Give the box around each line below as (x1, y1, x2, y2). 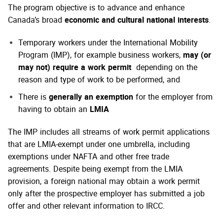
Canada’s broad (8, 15, 65, 27)
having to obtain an (18, 104, 90, 115)
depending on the (133, 63, 197, 74)
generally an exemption (48, 92, 136, 103)
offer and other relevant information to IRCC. (8, 201, 165, 212)
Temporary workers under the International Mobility (18, 38, 198, 49)
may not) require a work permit (18, 63, 134, 74)
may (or (183, 50, 211, 62)
